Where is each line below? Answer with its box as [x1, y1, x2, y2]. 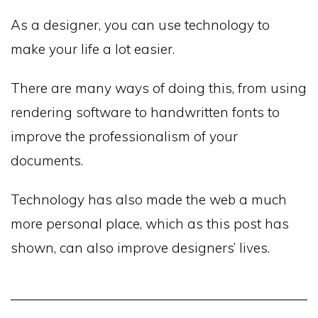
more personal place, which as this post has [11, 215, 289, 233]
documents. [11, 152, 83, 170]
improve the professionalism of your [11, 128, 238, 146]
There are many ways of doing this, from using [11, 79, 307, 97]
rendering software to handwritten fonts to [11, 104, 280, 121]
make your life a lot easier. [11, 40, 175, 58]
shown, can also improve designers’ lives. [11, 239, 270, 257]
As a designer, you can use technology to [11, 16, 270, 34]
